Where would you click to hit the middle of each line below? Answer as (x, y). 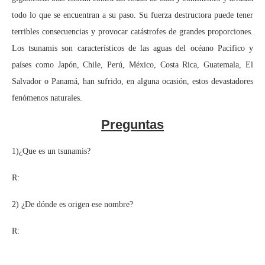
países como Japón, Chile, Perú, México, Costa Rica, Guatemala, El (132, 64)
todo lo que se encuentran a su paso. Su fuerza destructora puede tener (132, 15)
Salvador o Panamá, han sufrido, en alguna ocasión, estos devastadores (132, 81)
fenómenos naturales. (47, 98)
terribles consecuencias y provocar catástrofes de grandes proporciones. (132, 31)
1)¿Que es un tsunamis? (51, 151)
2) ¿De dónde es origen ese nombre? (72, 204)
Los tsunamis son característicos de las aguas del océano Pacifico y (132, 48)
